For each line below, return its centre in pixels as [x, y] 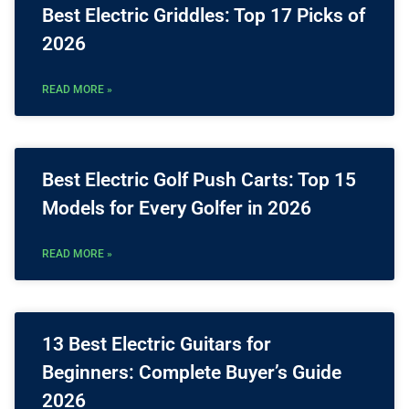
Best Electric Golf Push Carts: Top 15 [199, 180]
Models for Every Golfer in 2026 [177, 209]
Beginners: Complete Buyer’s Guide [192, 373]
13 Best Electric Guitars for [157, 345]
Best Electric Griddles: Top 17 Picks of [204, 16]
